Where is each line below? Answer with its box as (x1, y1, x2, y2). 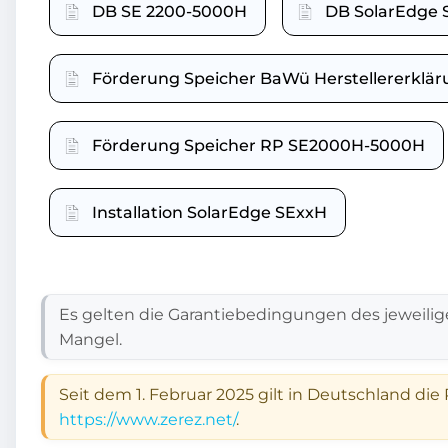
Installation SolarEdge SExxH (92, 202, 327, 222)
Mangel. (59, 329, 122, 349)
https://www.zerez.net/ (59, 409, 236, 429)
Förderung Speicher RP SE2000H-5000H (92, 135, 425, 155)
